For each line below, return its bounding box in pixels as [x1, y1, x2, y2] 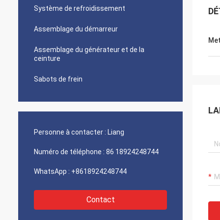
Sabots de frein [34, 75, 82, 83]
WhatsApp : [34, 167, 70, 175]
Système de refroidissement [34, 4, 125, 12]
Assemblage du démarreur [34, 25, 118, 33]
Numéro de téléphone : [34, 148, 105, 156]
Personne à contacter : [34, 128, 106, 136]
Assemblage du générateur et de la [34, 46, 144, 54]
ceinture [34, 55, 60, 62]
